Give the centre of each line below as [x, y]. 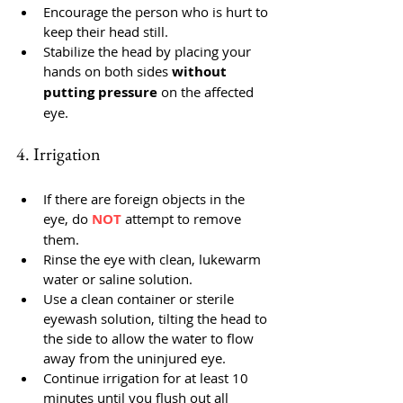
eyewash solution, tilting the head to [157, 318]
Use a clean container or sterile [140, 299]
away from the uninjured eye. [134, 358]
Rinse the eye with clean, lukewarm [154, 259]
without [201, 72]
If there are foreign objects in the [146, 199]
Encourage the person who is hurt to [157, 12]
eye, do [67, 219]
